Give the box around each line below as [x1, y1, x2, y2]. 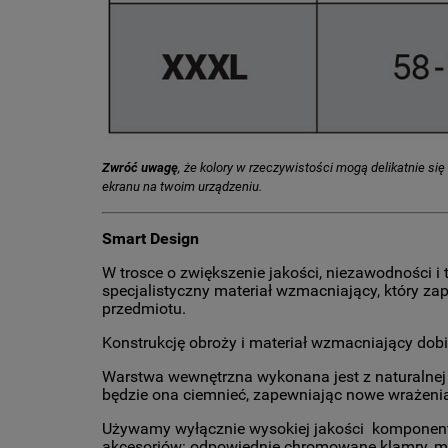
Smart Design [102, 229, 199, 249]
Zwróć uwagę [102, 160, 178, 176]
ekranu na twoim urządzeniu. [102, 179, 262, 195]
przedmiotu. [102, 299, 186, 319]
